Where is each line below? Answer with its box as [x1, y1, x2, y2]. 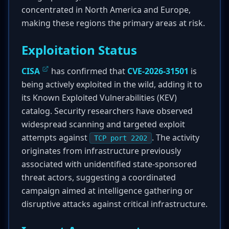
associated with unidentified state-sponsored [21, 158, 197, 170]
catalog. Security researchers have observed [21, 105, 193, 117]
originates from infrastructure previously [21, 145, 181, 156]
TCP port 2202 [94, 134, 147, 142]
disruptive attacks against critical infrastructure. [21, 198, 208, 210]
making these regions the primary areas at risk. [21, 17, 205, 29]
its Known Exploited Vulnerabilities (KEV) [21, 92, 177, 103]
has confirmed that [49, 65, 127, 77]
